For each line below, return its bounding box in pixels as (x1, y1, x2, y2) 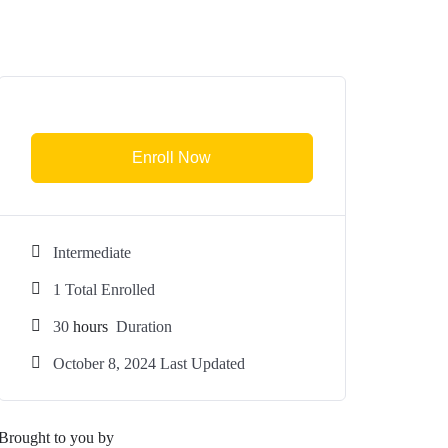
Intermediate (53, 244, 131, 261)
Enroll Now (132, 149, 212, 166)
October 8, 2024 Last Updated (53, 355, 245, 372)
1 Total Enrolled (53, 281, 155, 298)
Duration (112, 318, 172, 335)
